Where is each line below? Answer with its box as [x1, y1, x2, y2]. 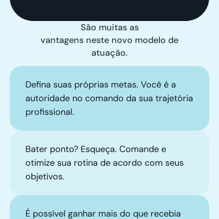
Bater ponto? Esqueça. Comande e [25, 143, 166, 155]
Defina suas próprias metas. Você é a [25, 79, 176, 91]
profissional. [25, 106, 74, 118]
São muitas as [80, 21, 139, 33]
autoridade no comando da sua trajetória [25, 92, 193, 105]
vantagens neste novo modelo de [41, 34, 178, 46]
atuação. [91, 46, 128, 59]
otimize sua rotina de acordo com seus [25, 157, 184, 169]
